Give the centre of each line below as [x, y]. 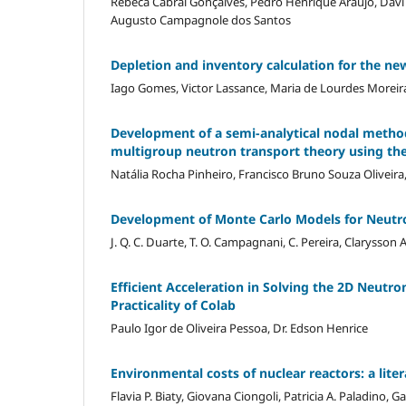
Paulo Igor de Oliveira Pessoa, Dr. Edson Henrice [239, 328]
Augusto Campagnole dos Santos [201, 19]
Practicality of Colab [173, 304]
